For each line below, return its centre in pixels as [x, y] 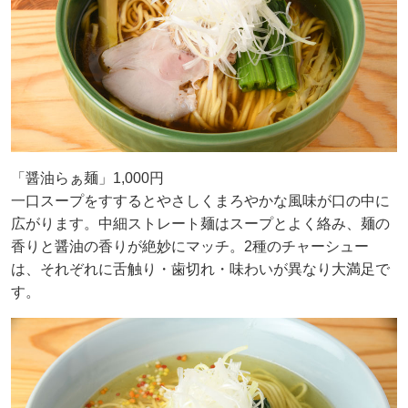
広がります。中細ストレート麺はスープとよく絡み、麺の [200, 223]
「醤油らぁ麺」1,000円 [87, 178]
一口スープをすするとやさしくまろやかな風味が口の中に [200, 200]
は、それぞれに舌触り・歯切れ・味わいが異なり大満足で [200, 269]
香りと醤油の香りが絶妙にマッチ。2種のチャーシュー [190, 246]
